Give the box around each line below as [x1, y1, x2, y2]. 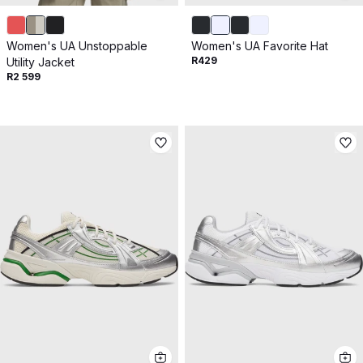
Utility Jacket [6, 55, 75, 70]
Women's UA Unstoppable [6, 39, 147, 53]
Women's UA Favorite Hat [191, 39, 328, 53]
